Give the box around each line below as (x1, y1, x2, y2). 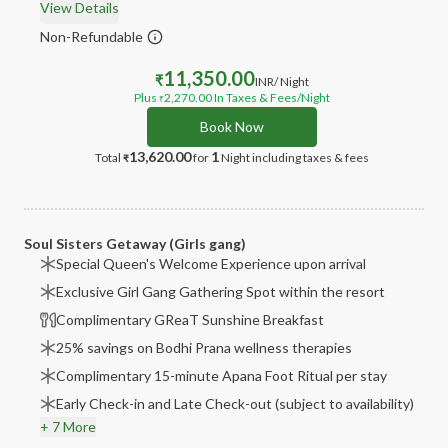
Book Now (200, 118, 264, 135)
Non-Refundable (40, 28, 143, 45)
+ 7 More (40, 418, 96, 435)
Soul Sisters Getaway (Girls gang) (24, 235, 246, 252)
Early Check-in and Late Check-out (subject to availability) (56, 395, 414, 412)
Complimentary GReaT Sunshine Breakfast (56, 311, 324, 328)
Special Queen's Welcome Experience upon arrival (56, 255, 366, 272)
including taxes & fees (252, 150, 369, 165)
